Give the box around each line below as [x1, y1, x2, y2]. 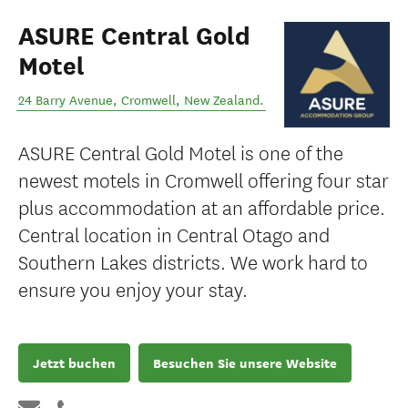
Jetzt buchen [33, 353, 116, 372]
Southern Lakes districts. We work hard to [18, 247, 368, 275]
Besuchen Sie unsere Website [153, 353, 337, 372]
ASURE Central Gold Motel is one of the [18, 138, 343, 166]
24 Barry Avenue [18, 93, 113, 108]
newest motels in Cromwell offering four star [18, 165, 389, 193]
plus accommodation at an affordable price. [18, 192, 385, 220]
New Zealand [184, 93, 260, 108]
